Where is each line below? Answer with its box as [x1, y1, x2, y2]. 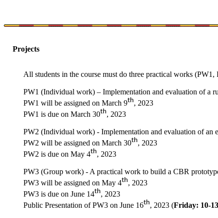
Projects [11, 45, 39, 54]
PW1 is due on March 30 [23, 110, 100, 119]
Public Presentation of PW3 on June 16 [23, 201, 144, 210]
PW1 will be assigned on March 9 [23, 99, 127, 108]
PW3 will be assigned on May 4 [23, 179, 122, 187]
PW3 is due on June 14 [23, 190, 94, 199]
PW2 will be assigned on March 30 [23, 139, 131, 147]
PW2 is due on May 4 [23, 150, 91, 159]
